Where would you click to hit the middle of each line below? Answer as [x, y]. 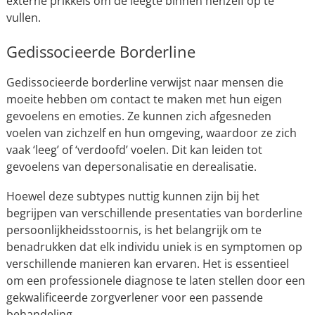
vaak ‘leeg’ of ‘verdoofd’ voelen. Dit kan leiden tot [134, 149]
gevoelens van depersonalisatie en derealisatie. [131, 166]
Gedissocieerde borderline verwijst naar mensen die [144, 82]
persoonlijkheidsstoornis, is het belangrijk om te [134, 230]
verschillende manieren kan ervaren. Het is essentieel [147, 263]
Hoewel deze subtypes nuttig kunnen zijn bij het [133, 196]
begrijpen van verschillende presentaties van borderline [154, 213]
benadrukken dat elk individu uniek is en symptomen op [154, 246]
